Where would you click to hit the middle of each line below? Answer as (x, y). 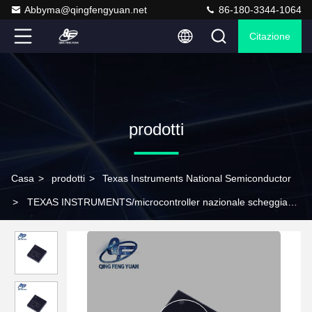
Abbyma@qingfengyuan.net (86, 10)
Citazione (270, 36)
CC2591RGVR (43, 226)
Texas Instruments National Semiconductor (197, 178)
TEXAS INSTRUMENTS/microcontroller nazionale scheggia (157, 202)
